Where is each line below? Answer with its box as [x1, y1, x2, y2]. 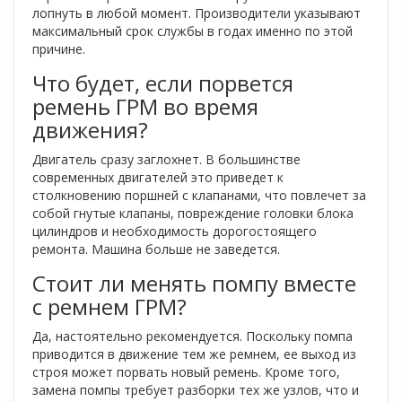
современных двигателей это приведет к [32, 169, 284, 186]
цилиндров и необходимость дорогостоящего [32, 223, 317, 240]
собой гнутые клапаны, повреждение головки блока [32, 205, 354, 222]
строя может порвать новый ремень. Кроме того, [32, 363, 340, 380]
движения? [32, 115, 148, 144]
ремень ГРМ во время [32, 92, 258, 121]
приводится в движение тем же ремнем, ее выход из [32, 345, 356, 363]
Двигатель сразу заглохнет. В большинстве [32, 151, 301, 168]
